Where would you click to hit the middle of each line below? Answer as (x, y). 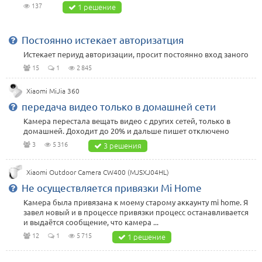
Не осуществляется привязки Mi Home (112, 188)
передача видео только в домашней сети (119, 106)
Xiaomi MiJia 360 (53, 90)
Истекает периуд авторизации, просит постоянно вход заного (136, 54)
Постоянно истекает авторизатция (103, 39)
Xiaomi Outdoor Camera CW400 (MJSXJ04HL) (97, 172)
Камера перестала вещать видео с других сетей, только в (127, 121)
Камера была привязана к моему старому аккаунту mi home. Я (136, 202)
